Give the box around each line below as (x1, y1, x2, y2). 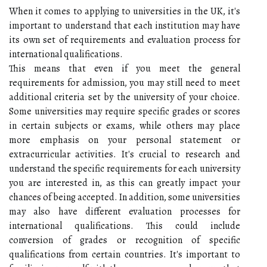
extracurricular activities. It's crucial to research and (9, 147, 240, 161)
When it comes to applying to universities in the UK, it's (9, 4, 240, 18)
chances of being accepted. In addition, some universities (9, 190, 240, 204)
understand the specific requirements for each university (9, 162, 240, 175)
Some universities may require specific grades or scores (9, 104, 240, 118)
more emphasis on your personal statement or (9, 133, 240, 147)
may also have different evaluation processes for (9, 204, 240, 218)
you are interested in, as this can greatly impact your (9, 176, 240, 190)
